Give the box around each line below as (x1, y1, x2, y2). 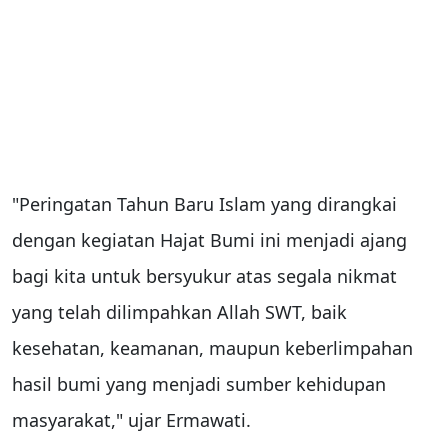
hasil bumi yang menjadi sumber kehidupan (12, 371, 386, 396)
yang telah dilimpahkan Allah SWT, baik (12, 299, 347, 324)
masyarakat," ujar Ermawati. (12, 407, 251, 432)
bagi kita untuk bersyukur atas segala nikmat (12, 263, 397, 288)
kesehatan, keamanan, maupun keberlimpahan (12, 335, 413, 360)
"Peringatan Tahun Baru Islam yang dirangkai (12, 191, 397, 216)
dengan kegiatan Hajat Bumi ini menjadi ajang (12, 227, 407, 252)
